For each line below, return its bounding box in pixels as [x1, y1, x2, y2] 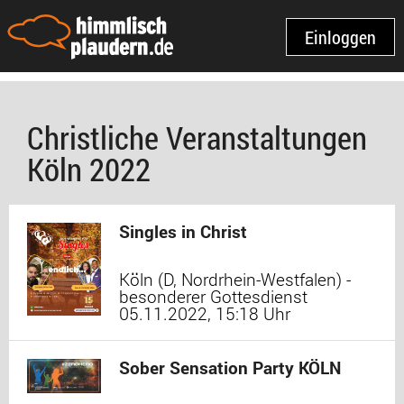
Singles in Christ [119, 220, 247, 243]
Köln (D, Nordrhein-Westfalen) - [119, 268, 351, 290]
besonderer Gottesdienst [119, 285, 308, 308]
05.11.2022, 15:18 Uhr [119, 302, 290, 325]
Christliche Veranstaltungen [27, 116, 367, 158]
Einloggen [305, 25, 376, 49]
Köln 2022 [27, 148, 151, 189]
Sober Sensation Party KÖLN [119, 356, 341, 379]
